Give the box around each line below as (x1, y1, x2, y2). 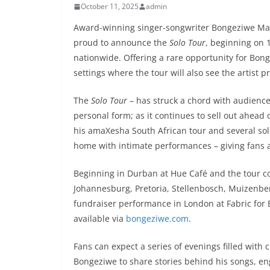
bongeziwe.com (126, 213, 189, 225)
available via (74, 213, 126, 225)
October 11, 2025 (81, 1, 139, 12)
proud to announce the (74, 37, 169, 49)
